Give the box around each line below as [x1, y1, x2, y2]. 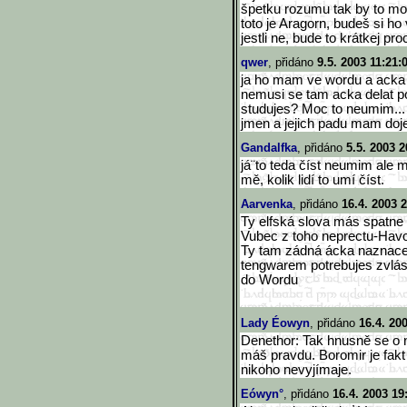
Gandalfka [241, 141, 297, 154]
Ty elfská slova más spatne [241, 214, 403, 229]
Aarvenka [241, 197, 293, 211]
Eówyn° [241, 387, 283, 401]
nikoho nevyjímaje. [241, 362, 352, 377]
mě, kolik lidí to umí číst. [241, 173, 384, 187]
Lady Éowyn [241, 316, 310, 330]
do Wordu [241, 273, 298, 287]
